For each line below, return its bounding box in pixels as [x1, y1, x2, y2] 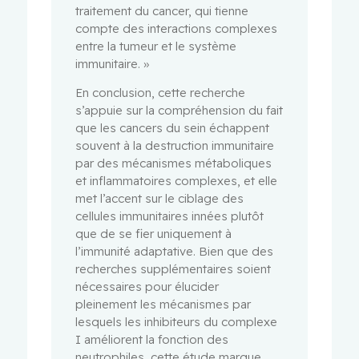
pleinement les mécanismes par [75, 296, 252, 313]
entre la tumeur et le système [75, 38, 237, 54]
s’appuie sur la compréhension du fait [75, 103, 284, 119]
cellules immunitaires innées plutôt [75, 208, 264, 224]
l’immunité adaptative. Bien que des [75, 244, 274, 260]
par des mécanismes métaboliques [75, 155, 272, 171]
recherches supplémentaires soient [75, 261, 272, 277]
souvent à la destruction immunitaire [75, 138, 275, 154]
